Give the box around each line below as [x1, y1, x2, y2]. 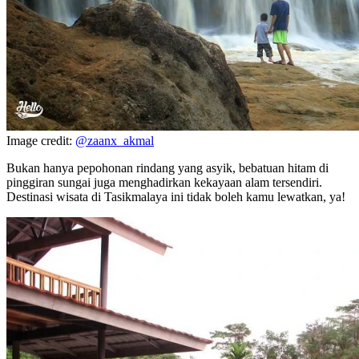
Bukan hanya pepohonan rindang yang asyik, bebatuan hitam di [6, 160, 329, 175]
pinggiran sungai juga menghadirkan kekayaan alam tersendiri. [6, 175, 322, 189]
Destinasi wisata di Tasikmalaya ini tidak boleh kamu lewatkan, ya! [6, 189, 345, 204]
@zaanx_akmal [75, 133, 154, 147]
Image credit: [6, 133, 75, 147]
